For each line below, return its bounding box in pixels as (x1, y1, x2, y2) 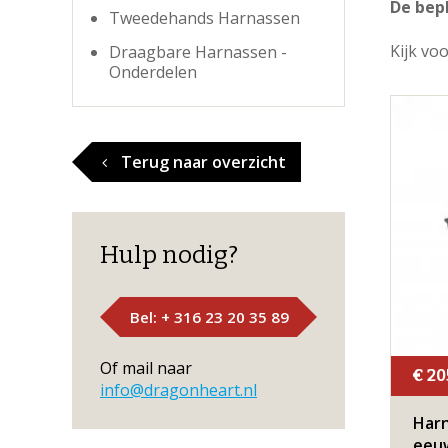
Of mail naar (100, 357, 192, 379)
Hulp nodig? (100, 241, 238, 269)
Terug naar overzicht (117, 151, 286, 173)
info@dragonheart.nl (100, 379, 257, 401)
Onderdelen (109, 61, 197, 83)
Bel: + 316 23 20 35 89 (130, 307, 289, 327)
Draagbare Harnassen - (109, 41, 287, 63)
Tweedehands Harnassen (109, 7, 300, 29)
